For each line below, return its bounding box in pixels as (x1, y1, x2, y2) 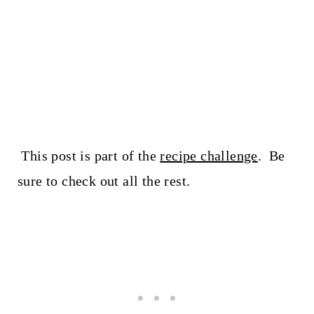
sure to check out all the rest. (17, 172, 191, 189)
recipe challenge (160, 147, 258, 163)
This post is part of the (17, 147, 161, 163)
